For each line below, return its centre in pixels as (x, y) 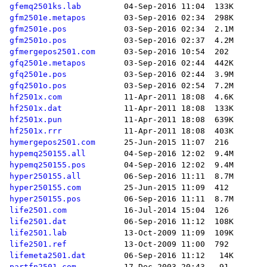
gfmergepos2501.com (52, 52)
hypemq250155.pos (48, 165)
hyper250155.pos (45, 199)
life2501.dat (38, 222)
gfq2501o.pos (38, 86)
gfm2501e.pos (38, 29)
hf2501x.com (36, 97)
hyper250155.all (45, 176)
